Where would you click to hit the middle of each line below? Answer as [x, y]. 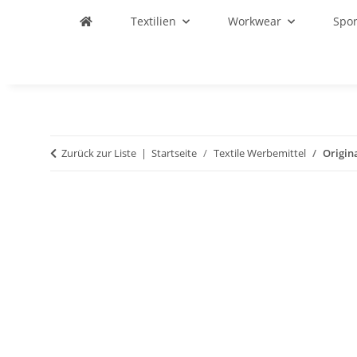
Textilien [153, 21]
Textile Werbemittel [260, 153]
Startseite [174, 153]
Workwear [255, 21]
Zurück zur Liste [99, 153]
